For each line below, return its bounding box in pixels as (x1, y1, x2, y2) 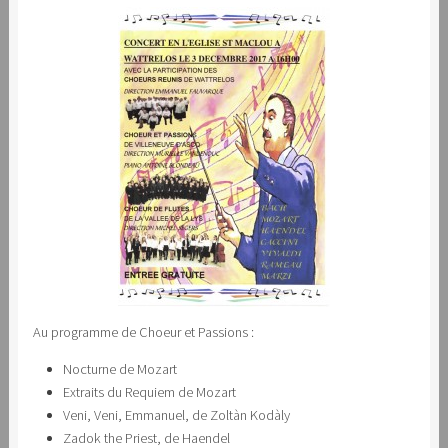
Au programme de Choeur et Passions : (32, 322, 254, 341)
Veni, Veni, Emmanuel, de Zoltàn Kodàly (62, 405, 290, 424)
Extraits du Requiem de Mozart (62, 382, 236, 401)
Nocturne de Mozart (62, 359, 177, 378)
